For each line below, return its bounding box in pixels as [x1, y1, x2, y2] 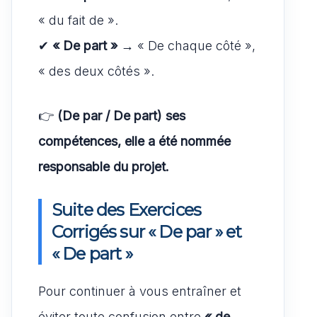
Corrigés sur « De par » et [52, 221, 242, 242]
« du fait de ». [38, 12, 118, 28]
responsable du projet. [38, 158, 169, 174]
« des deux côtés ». [38, 63, 154, 79]
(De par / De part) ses [57, 108, 185, 123]
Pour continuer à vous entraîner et [38, 283, 241, 299]
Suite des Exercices [52, 199, 202, 220]
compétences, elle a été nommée [38, 133, 231, 149]
